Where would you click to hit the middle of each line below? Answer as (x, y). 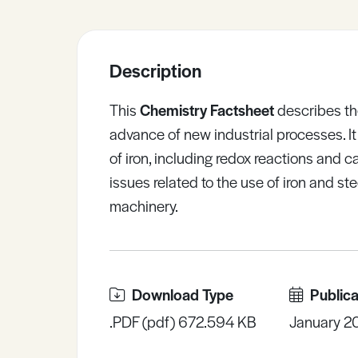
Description (155, 70)
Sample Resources (253, 24)
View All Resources (281, 66)
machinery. (144, 206)
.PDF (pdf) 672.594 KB (183, 322)
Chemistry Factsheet (205, 110)
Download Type (183, 294)
